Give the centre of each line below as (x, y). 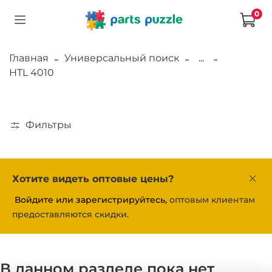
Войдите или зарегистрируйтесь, (91, 200)
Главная (29, 58)
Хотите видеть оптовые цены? (93, 179)
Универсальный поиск (122, 58)
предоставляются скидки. (70, 215)
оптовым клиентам (211, 200)
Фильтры (49, 124)
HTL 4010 (32, 72)
